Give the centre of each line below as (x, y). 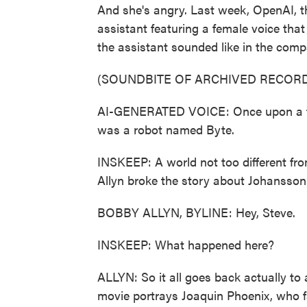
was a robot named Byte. (166, 129)
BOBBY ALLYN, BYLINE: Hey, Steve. (196, 212)
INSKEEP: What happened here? (186, 244)
